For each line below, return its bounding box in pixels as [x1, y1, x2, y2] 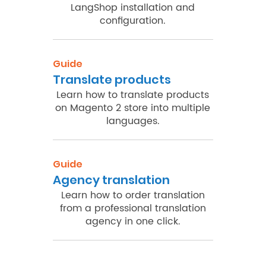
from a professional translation [59, 200, 206, 216]
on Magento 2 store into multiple [55, 100, 211, 116]
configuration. [100, 12, 166, 28]
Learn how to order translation [61, 187, 205, 203]
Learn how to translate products [56, 87, 210, 103]
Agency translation [52, 171, 170, 188]
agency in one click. [85, 213, 180, 229]
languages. [106, 113, 160, 129]
